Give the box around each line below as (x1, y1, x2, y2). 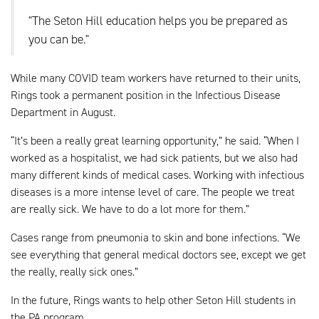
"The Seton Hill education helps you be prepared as (28, 12, 288, 30)
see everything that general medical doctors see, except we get (11, 247, 306, 263)
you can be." (28, 31, 89, 48)
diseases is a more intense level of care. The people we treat (11, 184, 295, 200)
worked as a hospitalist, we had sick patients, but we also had (11, 150, 298, 166)
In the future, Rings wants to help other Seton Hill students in (11, 293, 296, 308)
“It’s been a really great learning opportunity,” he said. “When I (11, 133, 299, 149)
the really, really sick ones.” (11, 264, 138, 280)
